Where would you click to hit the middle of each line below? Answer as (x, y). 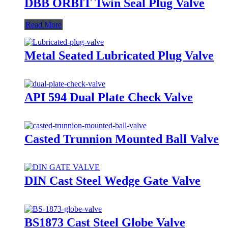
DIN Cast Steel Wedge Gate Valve (112, 180)
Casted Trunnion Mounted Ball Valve (122, 139)
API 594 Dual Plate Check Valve (109, 97)
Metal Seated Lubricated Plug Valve (119, 55)
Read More (44, 24)
